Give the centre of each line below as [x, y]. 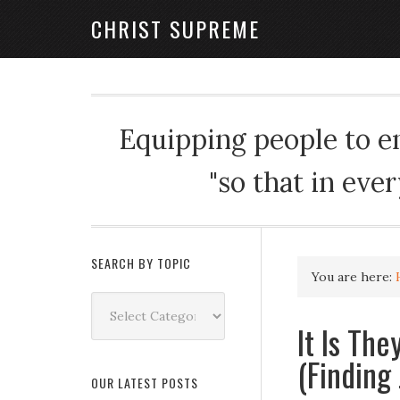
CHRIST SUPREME [175, 29]
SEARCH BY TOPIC [141, 263]
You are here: [354, 277]
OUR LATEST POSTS [145, 383]
